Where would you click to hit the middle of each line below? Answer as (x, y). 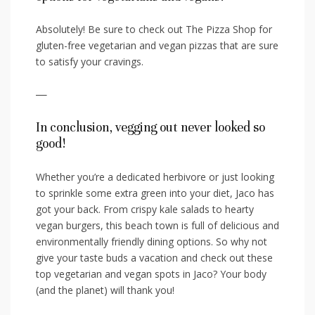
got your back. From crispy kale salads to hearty (145, 210)
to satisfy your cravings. (90, 62)
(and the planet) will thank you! (105, 290)
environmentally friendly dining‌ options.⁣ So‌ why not (152, 242)
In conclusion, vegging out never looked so (150, 128)
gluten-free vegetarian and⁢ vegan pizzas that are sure (157, 46)
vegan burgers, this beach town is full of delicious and (157, 226)
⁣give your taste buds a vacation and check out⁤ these (154, 258)
